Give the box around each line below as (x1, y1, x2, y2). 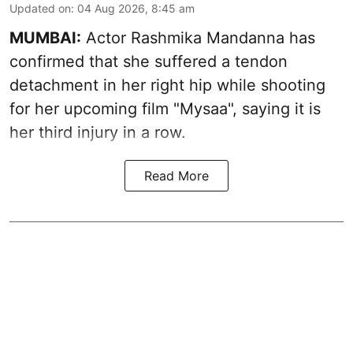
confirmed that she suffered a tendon (9, 52, 288, 72)
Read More (144, 168, 209, 184)
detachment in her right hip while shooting (9, 76, 325, 95)
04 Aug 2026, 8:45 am (77, 2, 195, 16)
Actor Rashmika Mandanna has (81, 28, 315, 48)
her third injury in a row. (9, 123, 186, 143)
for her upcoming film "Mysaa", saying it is (9, 99, 321, 119)
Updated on (9, 2, 71, 16)
